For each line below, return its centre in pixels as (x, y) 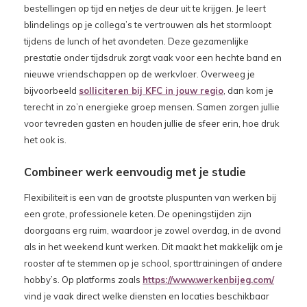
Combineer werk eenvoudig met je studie (135, 172)
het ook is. (45, 139)
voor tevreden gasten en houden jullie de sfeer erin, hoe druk (152, 123)
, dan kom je (248, 90)
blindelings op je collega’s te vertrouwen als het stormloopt (148, 24)
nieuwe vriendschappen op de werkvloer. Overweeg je (139, 74)
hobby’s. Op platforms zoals (83, 279)
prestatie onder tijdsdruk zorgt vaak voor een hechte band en (153, 57)
